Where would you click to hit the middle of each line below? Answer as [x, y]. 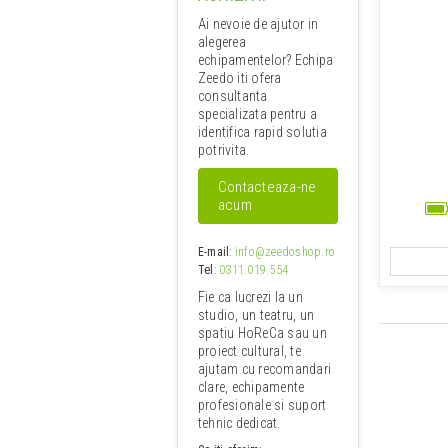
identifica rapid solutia [262, 131]
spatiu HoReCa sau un [262, 332]
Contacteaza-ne [267, 186]
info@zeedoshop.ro [285, 251]
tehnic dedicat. [239, 422]
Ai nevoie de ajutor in [258, 23]
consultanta [233, 95]
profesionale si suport [262, 404]
